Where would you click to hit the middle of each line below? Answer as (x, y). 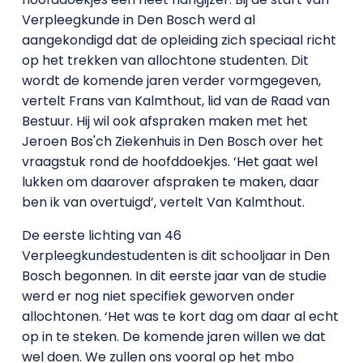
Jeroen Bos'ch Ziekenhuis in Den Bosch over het (172, 141)
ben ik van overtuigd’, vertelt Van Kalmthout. (163, 202)
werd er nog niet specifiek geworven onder (158, 296)
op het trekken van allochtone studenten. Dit (165, 60)
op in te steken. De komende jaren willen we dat (173, 337)
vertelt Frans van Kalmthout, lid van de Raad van (175, 101)
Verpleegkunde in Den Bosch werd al (138, 20)
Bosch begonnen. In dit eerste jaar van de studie (174, 276)
